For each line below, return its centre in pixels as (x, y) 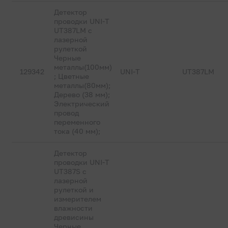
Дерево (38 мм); (82, 94)
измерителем (78, 199)
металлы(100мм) (83, 67)
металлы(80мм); (82, 85)
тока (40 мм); (77, 131)
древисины (74, 217)
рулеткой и (74, 190)
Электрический (82, 104)
